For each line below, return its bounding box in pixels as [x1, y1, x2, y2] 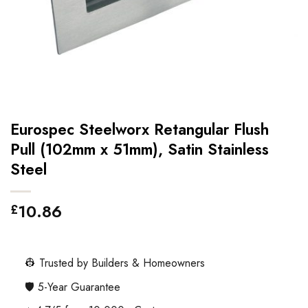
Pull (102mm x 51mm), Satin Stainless [10, 138, 269, 161]
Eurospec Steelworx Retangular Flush [10, 118, 269, 141]
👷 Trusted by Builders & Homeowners [24, 255, 205, 272]
